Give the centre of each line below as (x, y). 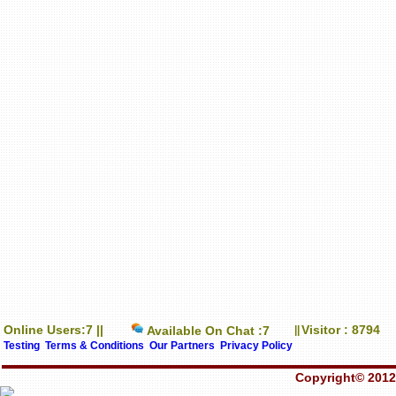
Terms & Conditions (95, 346)
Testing (22, 346)
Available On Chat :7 (207, 331)
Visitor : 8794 (341, 330)
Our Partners (182, 346)
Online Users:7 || (53, 330)
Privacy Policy (256, 346)
